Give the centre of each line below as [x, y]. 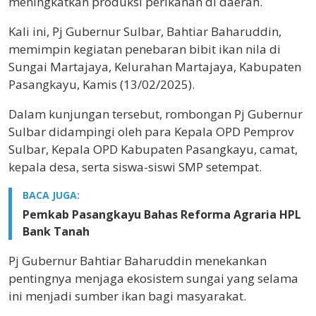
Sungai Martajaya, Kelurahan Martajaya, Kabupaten [155, 66]
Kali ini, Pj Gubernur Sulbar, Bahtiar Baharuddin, [145, 31]
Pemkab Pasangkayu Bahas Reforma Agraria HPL [162, 214]
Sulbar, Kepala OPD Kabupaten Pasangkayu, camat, [153, 149]
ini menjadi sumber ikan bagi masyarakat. [127, 296]
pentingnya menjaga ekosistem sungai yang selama [153, 278]
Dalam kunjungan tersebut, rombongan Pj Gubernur [156, 114]
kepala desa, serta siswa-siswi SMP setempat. [135, 166]
